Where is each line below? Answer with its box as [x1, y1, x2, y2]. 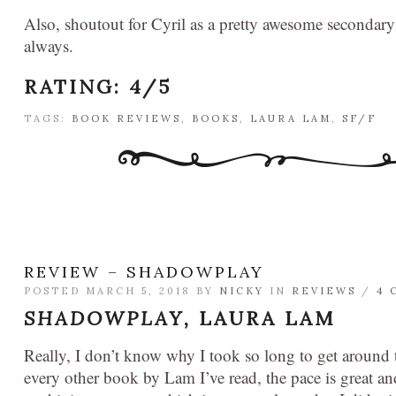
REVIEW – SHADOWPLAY [24, 261, 264, 282]
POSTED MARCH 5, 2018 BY [24, 284, 219, 297]
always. [24, 34, 73, 57]
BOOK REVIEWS [72, 112, 181, 126]
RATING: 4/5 [24, 74, 171, 100]
